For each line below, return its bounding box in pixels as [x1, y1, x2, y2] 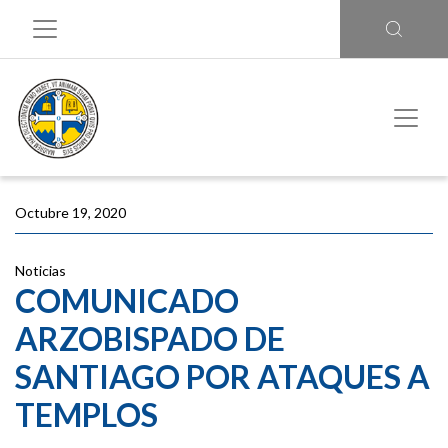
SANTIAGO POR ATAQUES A [15, 357, 430, 396]
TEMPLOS [15, 395, 158, 434]
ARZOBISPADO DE [15, 319, 285, 358]
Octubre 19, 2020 [15, 204, 126, 221]
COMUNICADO [15, 281, 239, 320]
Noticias [15, 262, 66, 279]
